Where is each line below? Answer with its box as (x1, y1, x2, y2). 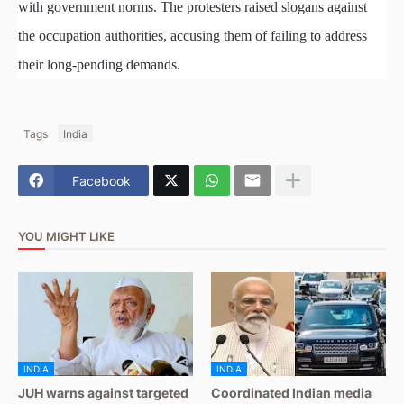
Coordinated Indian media (211, 385, 372, 401)
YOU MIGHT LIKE (18, 228, 115, 243)
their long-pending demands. (18, 57, 180, 73)
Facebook (72, 172, 131, 188)
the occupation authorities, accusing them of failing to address (18, 28, 367, 44)
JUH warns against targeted (18, 385, 188, 401)
